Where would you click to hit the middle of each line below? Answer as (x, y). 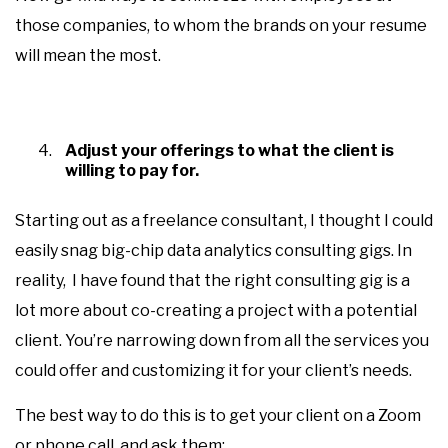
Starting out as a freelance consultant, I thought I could (224, 220)
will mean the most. (91, 55)
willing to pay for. (132, 170)
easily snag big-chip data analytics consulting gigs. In (213, 250)
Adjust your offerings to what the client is (229, 150)
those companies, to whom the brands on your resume (221, 25)
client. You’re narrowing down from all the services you (222, 340)
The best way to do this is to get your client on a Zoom (218, 415)
